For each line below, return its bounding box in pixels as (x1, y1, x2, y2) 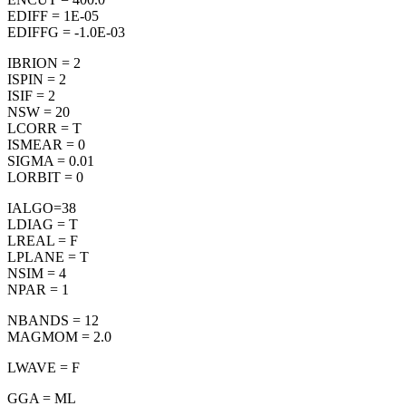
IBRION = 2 (7, 55, 81, 72)
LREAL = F (7, 233, 78, 249)
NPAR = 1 (7, 282, 69, 298)
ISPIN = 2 (7, 72, 66, 88)
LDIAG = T (7, 217, 78, 233)
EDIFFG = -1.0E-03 (7, 24, 125, 41)
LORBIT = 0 (7, 169, 83, 186)
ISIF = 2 (7, 88, 55, 104)
